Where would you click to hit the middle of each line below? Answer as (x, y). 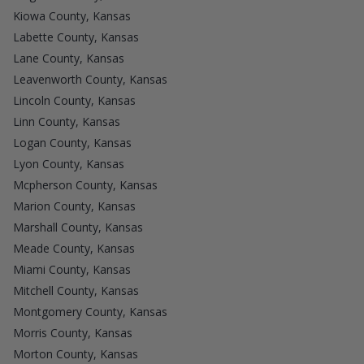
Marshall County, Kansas (78, 227)
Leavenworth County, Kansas (90, 79)
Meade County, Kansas (74, 248)
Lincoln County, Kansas (74, 100)
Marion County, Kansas (74, 206)
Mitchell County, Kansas (76, 290)
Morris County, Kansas (73, 332)
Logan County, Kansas (72, 142)
